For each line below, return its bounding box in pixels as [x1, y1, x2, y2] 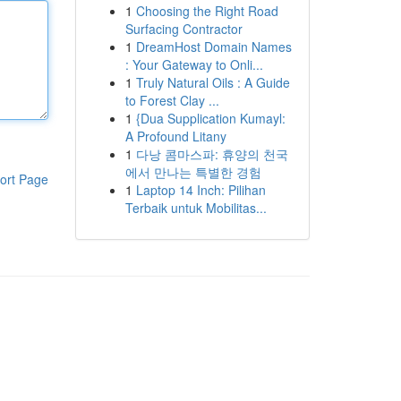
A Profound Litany [124, 127, 226, 145]
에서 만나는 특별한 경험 [124, 163, 261, 181]
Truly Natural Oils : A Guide [135, 73, 290, 91]
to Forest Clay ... [124, 91, 219, 109]
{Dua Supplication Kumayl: [135, 109, 286, 127]
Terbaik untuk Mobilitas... [124, 199, 267, 217]
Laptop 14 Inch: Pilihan [135, 181, 266, 199]
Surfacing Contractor [124, 20, 243, 38]
